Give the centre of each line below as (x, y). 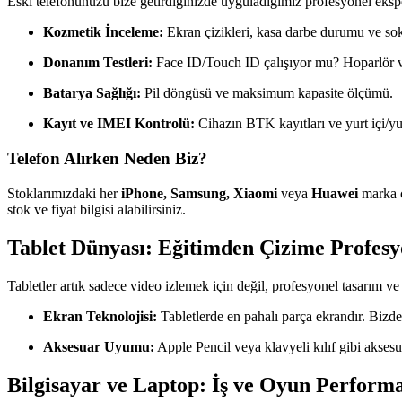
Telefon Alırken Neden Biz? (107, 159)
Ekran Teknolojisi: (100, 316)
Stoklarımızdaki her (64, 193)
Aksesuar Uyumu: (99, 346)
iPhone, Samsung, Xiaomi (199, 193)
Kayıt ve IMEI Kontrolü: (119, 124)
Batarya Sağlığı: (92, 93)
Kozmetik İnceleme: (103, 32)
